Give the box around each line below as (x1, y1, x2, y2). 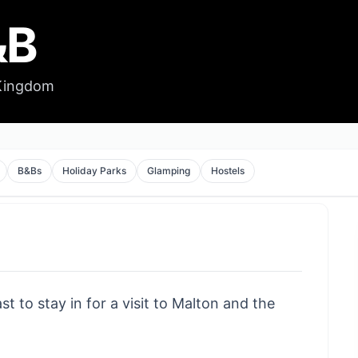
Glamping (147, 165, 191, 177)
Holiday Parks (62, 165, 127, 177)
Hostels (211, 165, 245, 177)
